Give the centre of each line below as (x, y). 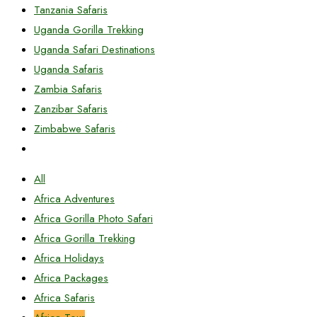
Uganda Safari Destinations (94, 50)
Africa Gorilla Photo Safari (93, 219)
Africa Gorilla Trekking (85, 238)
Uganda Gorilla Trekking (89, 30)
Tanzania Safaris (71, 10)
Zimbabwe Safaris (75, 129)
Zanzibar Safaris (71, 109)
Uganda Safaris (69, 69)
